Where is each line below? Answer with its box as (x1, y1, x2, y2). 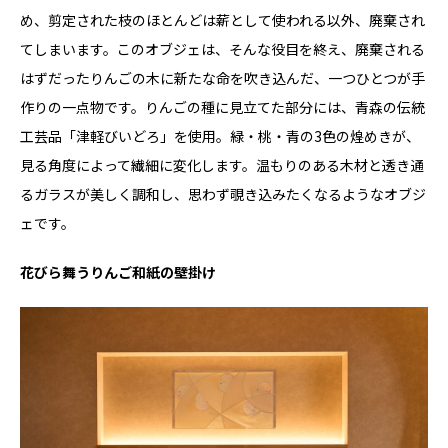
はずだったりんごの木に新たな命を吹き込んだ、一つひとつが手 (20, 68, 425, 89)
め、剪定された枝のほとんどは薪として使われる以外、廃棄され (20, 10, 425, 31)
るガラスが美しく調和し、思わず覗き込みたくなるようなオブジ (20, 184, 426, 205)
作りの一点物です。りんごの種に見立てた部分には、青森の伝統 (20, 97, 425, 118)
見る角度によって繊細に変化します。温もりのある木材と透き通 (20, 155, 424, 176)
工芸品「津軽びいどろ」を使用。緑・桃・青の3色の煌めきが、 (20, 126, 420, 147)
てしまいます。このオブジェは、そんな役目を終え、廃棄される (20, 39, 425, 60)
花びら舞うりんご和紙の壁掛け (20, 262, 216, 283)
